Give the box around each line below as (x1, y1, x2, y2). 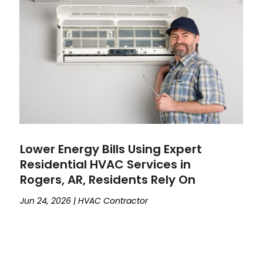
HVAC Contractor (78, 194, 149, 207)
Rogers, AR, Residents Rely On (20, 171, 196, 188)
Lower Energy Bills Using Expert (20, 140, 203, 157)
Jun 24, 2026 (20, 194, 72, 207)
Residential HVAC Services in (20, 156, 191, 173)
